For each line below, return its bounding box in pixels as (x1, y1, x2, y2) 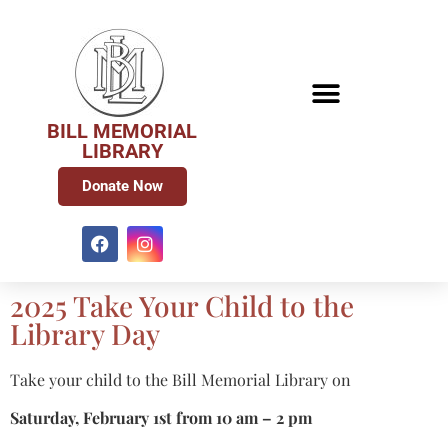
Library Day (10, 315, 160, 352)
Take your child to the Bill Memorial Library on (10, 369, 351, 390)
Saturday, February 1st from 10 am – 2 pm (10, 407, 312, 429)
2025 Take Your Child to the (10, 287, 354, 324)
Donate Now (81, 177, 163, 195)
